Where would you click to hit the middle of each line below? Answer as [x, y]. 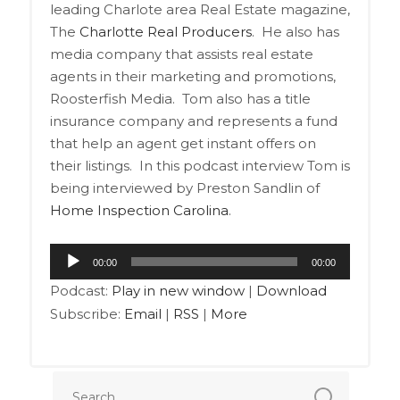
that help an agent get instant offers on [183, 143]
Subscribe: [87, 314]
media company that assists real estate [181, 54]
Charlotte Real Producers [165, 32]
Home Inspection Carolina [139, 210]
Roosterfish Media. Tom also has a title [180, 99]
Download [291, 291]
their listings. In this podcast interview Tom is [200, 166]
